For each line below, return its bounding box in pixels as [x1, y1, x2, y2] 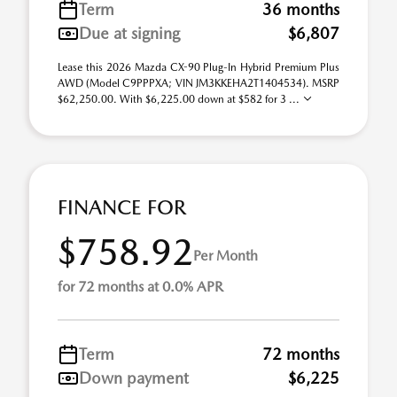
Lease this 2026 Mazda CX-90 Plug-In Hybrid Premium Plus [58, 61, 339, 74]
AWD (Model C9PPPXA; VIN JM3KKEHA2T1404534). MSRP [58, 77, 339, 90]
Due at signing [79, 24, 180, 43]
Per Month [193, 246, 258, 264]
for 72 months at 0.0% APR [58, 278, 223, 295]
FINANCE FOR [58, 195, 186, 220]
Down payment [79, 369, 189, 387]
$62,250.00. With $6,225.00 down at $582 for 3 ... [58, 93, 302, 105]
